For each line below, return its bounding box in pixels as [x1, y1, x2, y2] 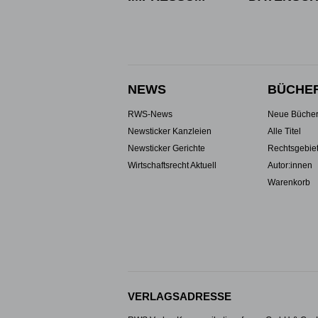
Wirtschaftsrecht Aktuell [128, 160, 216, 170]
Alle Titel [267, 126, 301, 136]
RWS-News [128, 109, 172, 119]
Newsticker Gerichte [128, 143, 205, 153]
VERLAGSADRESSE [128, 290, 231, 302]
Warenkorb [267, 177, 310, 187]
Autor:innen [267, 160, 312, 170]
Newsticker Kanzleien [128, 126, 212, 136]
